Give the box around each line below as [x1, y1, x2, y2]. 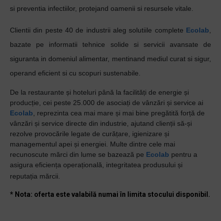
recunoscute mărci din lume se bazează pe [10, 150, 146, 158]
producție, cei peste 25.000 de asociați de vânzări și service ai [10, 99, 203, 107]
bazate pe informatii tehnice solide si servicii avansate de [10, 40, 211, 48]
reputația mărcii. [10, 172, 60, 180]
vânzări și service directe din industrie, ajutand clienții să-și [10, 119, 192, 127]
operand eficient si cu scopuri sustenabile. [10, 69, 141, 77]
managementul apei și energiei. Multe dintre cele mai [10, 140, 175, 148]
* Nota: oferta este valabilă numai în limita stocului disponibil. [10, 190, 210, 198]
